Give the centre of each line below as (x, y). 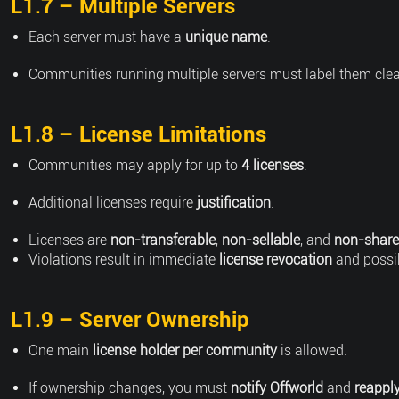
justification (234, 203)
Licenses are (69, 240)
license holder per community (185, 350)
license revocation (276, 260)
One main (61, 350)
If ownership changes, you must (130, 388)
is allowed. (312, 350)
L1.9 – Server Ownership (130, 320)
